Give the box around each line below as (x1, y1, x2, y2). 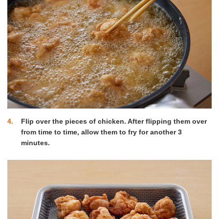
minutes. (21, 139, 50, 147)
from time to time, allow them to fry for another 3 (21, 128, 182, 136)
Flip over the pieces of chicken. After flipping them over (21, 117, 207, 126)
